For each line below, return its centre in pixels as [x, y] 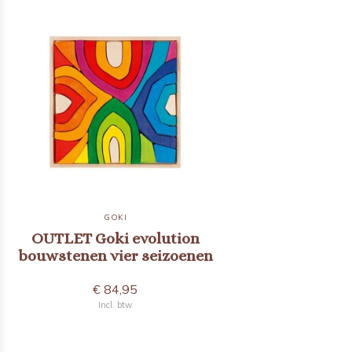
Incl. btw [115, 305]
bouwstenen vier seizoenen [115, 256]
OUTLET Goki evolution [115, 238]
